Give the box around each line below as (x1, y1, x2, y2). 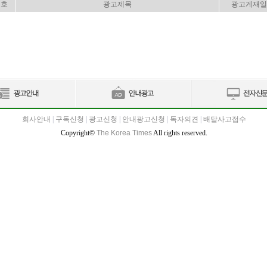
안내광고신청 (122, 115, 165, 123)
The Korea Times (97, 129, 152, 137)
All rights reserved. (152, 129, 207, 137)
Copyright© (61, 129, 97, 137)
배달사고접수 (203, 115, 246, 123)
